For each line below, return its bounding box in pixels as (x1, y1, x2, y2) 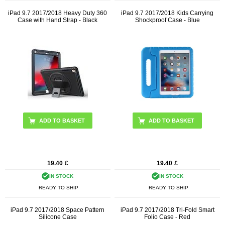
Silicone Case (38, 213, 77, 221)
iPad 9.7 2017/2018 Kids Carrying (121, 9, 214, 17)
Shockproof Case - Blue (135, 16, 200, 24)
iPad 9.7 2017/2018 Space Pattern (11, 206, 105, 214)
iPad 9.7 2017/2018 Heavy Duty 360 (8, 9, 107, 17)
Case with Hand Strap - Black (18, 16, 98, 24)
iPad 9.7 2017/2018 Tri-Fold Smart (120, 206, 214, 214)
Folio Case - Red (144, 213, 191, 221)
